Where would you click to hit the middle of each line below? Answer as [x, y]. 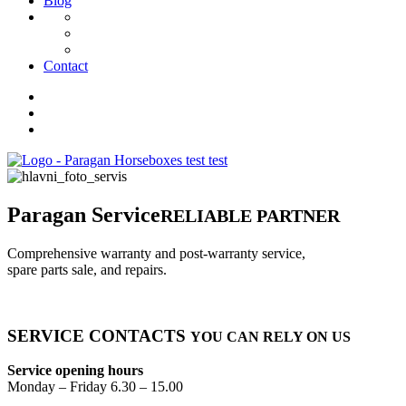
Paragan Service [84, 214]
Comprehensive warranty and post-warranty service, [156, 253]
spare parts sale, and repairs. [87, 269]
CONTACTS [137, 335]
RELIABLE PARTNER [250, 215]
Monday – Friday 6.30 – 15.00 [95, 387]
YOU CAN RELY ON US [271, 336]
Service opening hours [75, 371]
